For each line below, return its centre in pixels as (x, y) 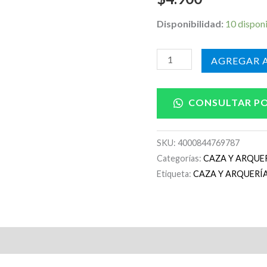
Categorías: (180, 159)
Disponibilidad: (190, 23)
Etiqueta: (175, 174)
